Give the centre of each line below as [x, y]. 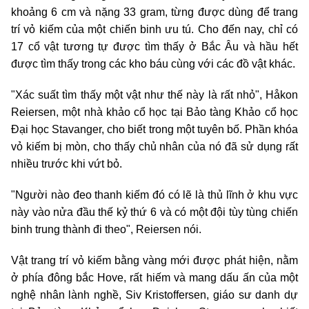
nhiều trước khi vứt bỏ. [67, 164]
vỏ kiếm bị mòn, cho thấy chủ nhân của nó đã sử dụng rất [154, 147]
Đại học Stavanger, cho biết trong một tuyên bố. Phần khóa [154, 129]
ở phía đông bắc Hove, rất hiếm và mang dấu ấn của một [154, 278]
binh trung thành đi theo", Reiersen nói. [106, 229]
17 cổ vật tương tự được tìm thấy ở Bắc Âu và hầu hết [154, 47]
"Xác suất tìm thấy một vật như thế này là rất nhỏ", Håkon [154, 95]
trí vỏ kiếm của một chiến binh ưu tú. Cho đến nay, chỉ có [154, 29]
